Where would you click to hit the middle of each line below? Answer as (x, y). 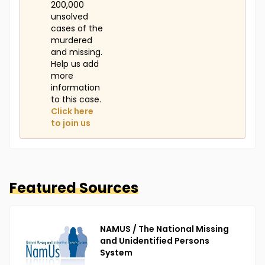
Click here (72, 112)
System (116, 253)
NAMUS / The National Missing (164, 229)
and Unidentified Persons (155, 241)
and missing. (77, 52)
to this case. (76, 100)
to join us (71, 123)
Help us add (75, 64)
